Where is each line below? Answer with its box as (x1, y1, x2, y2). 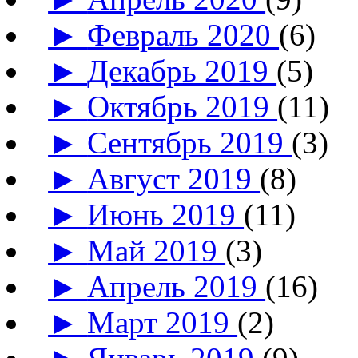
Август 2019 (87, 161, 261, 196)
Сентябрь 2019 (87, 125, 292, 160)
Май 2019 (87, 233, 226, 268)
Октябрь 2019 (87, 89, 278, 124)
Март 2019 (87, 304, 238, 340)
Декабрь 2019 (87, 53, 277, 88)
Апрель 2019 (87, 268, 266, 304)
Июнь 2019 (87, 197, 245, 232)
